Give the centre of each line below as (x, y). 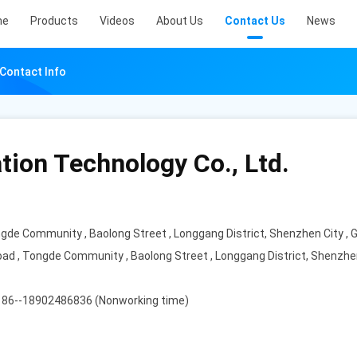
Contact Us (255, 21)
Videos (117, 21)
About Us (180, 21)
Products (54, 21)
